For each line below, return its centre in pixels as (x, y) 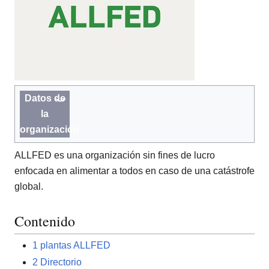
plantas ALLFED (75, 246)
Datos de (45, 98)
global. (29, 187)
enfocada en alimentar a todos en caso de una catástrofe (134, 171)
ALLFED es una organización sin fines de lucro (115, 156)
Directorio (61, 262)
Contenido (45, 221)
